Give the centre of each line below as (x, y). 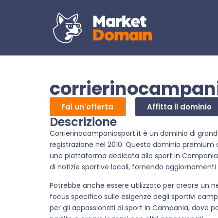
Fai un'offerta (87, 107)
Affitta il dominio (179, 107)
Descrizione (83, 122)
